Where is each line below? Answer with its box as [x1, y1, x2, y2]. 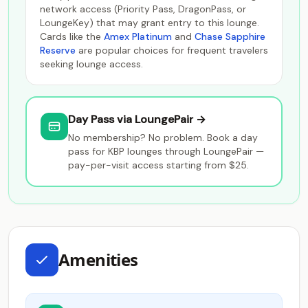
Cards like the [40, 30, 104, 43]
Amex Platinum [104, 30, 172, 43]
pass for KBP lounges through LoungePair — [68, 145, 264, 157]
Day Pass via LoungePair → [68, 112, 206, 126]
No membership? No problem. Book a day [68, 131, 258, 144]
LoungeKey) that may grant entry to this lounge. [40, 16, 259, 29]
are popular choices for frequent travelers [76, 44, 268, 56]
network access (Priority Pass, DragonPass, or [40, 3, 246, 15]
